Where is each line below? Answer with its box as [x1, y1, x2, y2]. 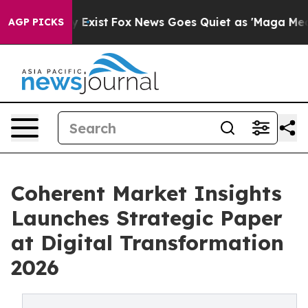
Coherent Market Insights [11, 180, 282, 206]
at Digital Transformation [11, 230, 284, 256]
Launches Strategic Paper [11, 205, 283, 231]
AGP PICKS [8, 16, 64, 28]
